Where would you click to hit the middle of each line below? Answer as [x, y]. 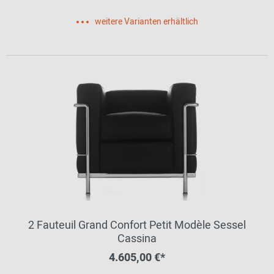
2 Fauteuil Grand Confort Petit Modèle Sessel [137, 225]
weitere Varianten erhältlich [146, 22]
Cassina [137, 239]
